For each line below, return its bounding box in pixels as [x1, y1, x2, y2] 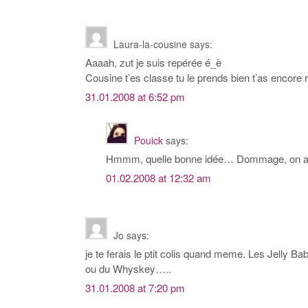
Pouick [134, 133, 163, 148]
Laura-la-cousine [113, 37, 187, 52]
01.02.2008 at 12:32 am [106, 170, 211, 186]
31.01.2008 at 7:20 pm [85, 280, 185, 296]
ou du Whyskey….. [85, 261, 171, 276]
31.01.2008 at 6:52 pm [85, 89, 185, 104]
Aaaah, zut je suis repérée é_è [85, 55, 221, 70]
